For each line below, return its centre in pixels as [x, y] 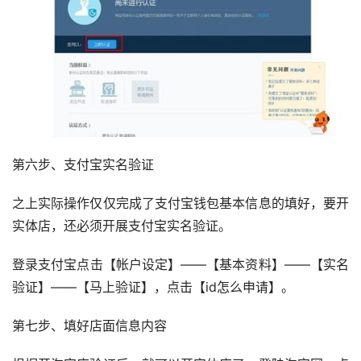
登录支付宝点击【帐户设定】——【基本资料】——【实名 [180, 265]
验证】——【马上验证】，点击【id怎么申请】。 [153, 287]
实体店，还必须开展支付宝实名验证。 [122, 226]
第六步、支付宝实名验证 [83, 165]
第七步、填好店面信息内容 [89, 326]
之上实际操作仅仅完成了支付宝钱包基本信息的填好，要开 [180, 203]
